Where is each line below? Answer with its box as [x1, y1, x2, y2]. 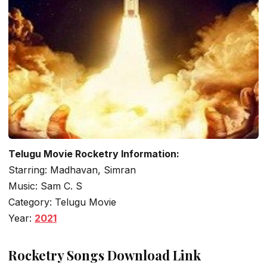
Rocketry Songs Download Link [8, 246, 201, 265]
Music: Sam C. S [8, 179, 82, 192]
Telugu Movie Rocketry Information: [8, 147, 179, 160]
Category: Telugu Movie [8, 195, 116, 208]
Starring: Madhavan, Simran [8, 163, 136, 176]
